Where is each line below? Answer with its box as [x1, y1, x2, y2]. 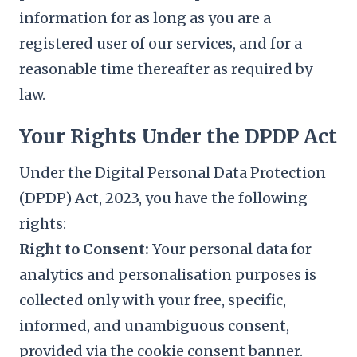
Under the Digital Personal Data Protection [19, 163, 326, 182]
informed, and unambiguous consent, [19, 316, 289, 335]
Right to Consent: [19, 240, 149, 258]
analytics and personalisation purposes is [19, 265, 316, 284]
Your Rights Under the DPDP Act [19, 124, 337, 149]
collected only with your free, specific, [19, 291, 286, 309]
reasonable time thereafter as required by [19, 60, 312, 78]
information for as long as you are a [19, 9, 271, 27]
